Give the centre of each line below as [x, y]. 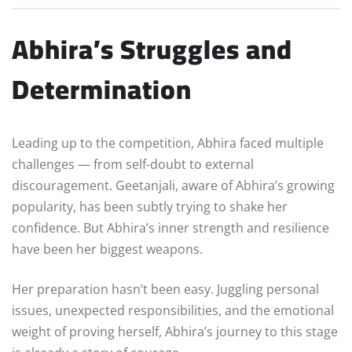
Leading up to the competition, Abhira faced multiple [168, 143]
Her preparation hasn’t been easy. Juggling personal [165, 290]
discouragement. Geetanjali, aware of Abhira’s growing [173, 186]
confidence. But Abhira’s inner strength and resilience [170, 228]
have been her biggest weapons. [107, 249]
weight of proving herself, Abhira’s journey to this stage [175, 332]
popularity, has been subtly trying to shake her [150, 207]
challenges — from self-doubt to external [133, 165]
